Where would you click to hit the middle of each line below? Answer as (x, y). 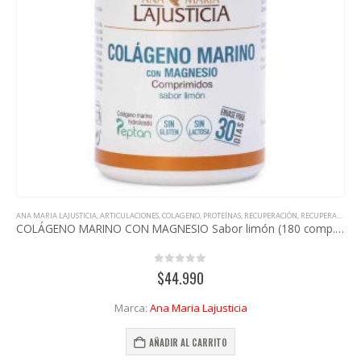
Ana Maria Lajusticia (198, 11)
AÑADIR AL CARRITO (188, 46)
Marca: (132, 11)
